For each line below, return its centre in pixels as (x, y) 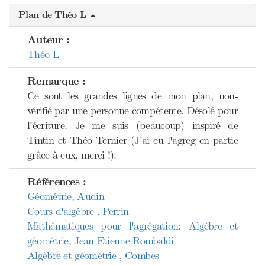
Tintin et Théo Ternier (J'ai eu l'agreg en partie (132, 140)
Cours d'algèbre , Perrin (78, 211)
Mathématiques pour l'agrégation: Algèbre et (132, 226)
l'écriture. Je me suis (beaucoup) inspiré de (132, 125)
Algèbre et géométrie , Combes (93, 256)
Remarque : (56, 81)
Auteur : (49, 40)
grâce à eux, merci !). (72, 155)
